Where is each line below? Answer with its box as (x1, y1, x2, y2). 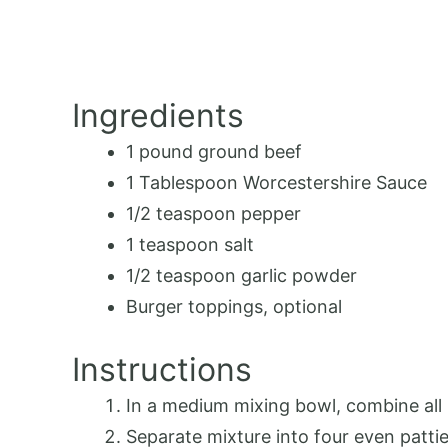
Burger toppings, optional (126, 296, 342, 318)
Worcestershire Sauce (238, 172, 427, 194)
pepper (236, 203, 301, 225)
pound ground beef (134, 141, 302, 163)
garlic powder (236, 265, 357, 287)
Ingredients (72, 96, 244, 136)
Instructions (72, 350, 252, 390)
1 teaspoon (126, 234, 219, 256)
